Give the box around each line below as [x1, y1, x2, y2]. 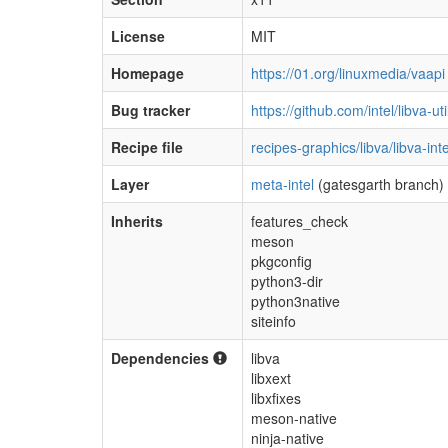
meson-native [251, 408, 337, 428]
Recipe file [111, 137, 183, 157]
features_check [251, 211, 348, 231]
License [111, 26, 165, 46]
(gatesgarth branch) [314, 174, 444, 194]
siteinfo [251, 311, 296, 331]
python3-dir [251, 271, 323, 291]
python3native [251, 291, 340, 311]
